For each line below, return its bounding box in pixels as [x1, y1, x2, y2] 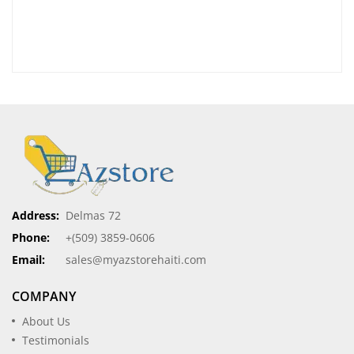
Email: [12, 252, 45, 268]
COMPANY [12, 288, 76, 306]
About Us [22, 314, 70, 330]
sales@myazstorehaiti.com [66, 252, 206, 268]
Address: [12, 208, 59, 224]
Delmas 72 [66, 208, 121, 224]
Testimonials [22, 333, 89, 348]
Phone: [12, 230, 50, 246]
